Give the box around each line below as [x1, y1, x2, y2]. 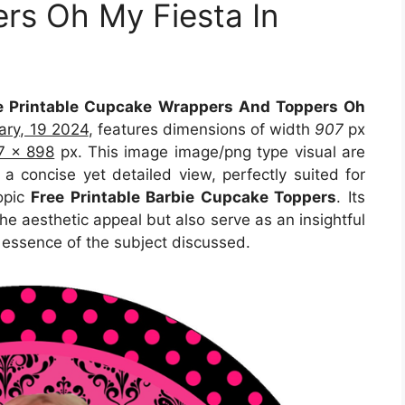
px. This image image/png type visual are [54, 142, 366, 161]
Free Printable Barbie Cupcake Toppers [31, 187, 337, 206]
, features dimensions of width [88, 119, 315, 138]
